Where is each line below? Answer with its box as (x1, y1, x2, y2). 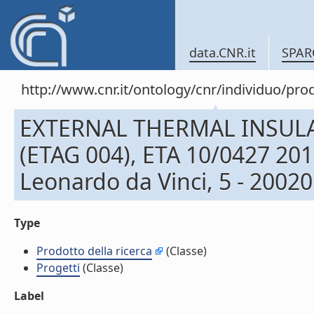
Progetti (36, 260, 80, 275)
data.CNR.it (189, 44, 256, 61)
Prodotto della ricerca (36, 243, 152, 259)
